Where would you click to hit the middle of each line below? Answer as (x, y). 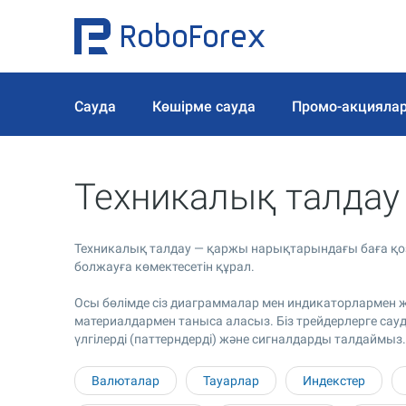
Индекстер (334, 381)
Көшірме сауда (204, 106)
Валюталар (126, 381)
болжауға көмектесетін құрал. (164, 266)
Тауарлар (231, 381)
